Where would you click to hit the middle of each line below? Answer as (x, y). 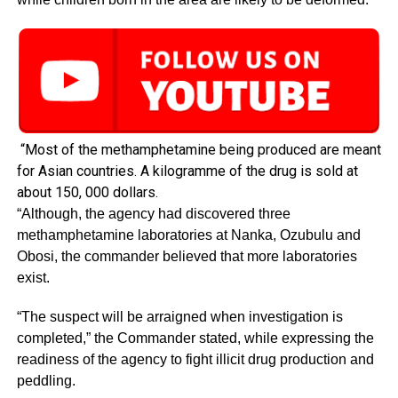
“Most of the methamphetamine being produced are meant (199, 149)
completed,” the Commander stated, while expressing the (195, 338)
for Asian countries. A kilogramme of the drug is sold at (187, 171)
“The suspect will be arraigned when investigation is (179, 316)
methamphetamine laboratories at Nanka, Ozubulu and (188, 235)
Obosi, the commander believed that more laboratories (187, 256)
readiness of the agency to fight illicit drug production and (195, 359)
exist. (33, 277)
